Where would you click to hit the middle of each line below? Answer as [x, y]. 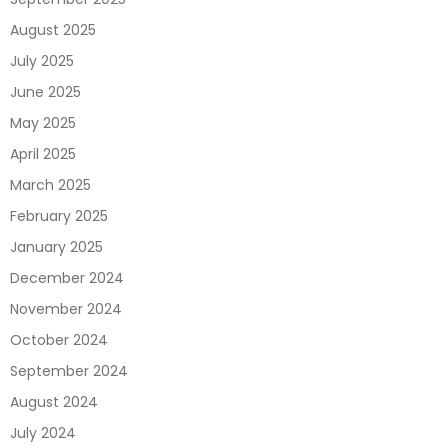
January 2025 [56, 247]
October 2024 [59, 340]
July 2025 [42, 61]
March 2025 [50, 185]
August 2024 [54, 402]
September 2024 [69, 371]
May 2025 [43, 123]
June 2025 [45, 92]
